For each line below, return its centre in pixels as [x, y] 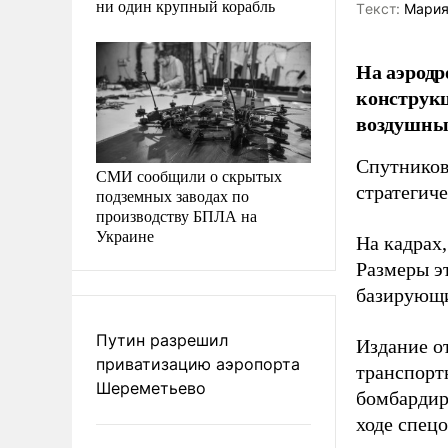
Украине [125, 235]
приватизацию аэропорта [198, 363]
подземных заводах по [172, 195]
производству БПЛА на [176, 215]
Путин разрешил [162, 339]
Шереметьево [151, 387]
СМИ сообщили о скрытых [189, 175]
